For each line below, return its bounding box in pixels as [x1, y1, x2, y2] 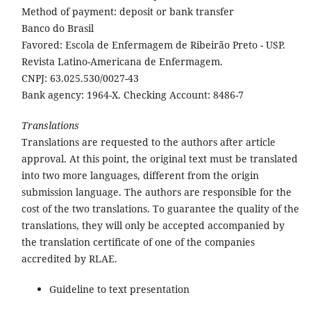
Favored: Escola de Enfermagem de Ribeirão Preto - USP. [21, 37, 285, 51]
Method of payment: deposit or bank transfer [21, 4, 237, 18]
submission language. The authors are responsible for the [21, 185, 292, 199]
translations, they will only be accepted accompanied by [21, 218, 285, 232]
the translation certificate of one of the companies [21, 235, 255, 249]
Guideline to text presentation [49, 282, 190, 296]
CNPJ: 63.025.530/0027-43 [21, 71, 142, 85]
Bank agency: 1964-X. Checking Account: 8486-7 [21, 87, 244, 101]
